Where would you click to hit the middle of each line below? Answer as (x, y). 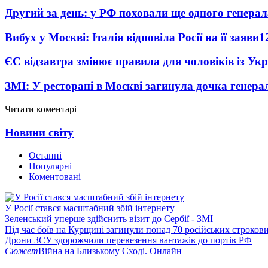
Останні (45, 156)
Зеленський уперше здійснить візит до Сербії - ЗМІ (109, 219)
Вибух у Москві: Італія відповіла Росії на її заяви (132, 37)
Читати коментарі (41, 109)
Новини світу (39, 132)
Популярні (50, 166)
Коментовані (55, 177)
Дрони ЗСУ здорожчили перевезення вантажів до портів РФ (128, 240)
